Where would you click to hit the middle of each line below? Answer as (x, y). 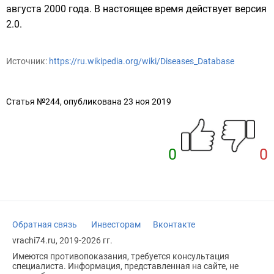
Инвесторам (116, 224)
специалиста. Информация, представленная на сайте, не (125, 266)
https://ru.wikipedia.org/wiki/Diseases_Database (142, 61)
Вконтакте (174, 224)
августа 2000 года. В (54, 9)
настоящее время (143, 9)
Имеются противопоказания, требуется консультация (121, 256)
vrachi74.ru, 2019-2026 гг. (62, 240)
